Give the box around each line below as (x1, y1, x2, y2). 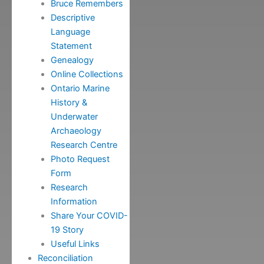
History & (50, 97, 87, 108)
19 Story (50, 225, 84, 236)
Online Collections (50, 69, 123, 80)
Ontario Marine (50, 83, 110, 94)
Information (50, 196, 97, 207)
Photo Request (50, 154, 110, 165)
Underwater (50, 111, 98, 123)
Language (50, 27, 90, 38)
